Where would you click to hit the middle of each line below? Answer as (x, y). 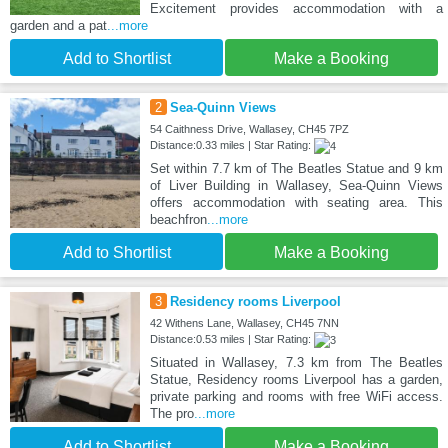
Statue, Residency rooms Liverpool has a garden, (296, 380)
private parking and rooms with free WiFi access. (296, 397)
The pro (171, 414)
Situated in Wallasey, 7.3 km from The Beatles (296, 363)
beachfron (178, 220)
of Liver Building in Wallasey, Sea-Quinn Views (296, 186)
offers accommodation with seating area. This (296, 203)
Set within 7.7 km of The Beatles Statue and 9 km (296, 169)
